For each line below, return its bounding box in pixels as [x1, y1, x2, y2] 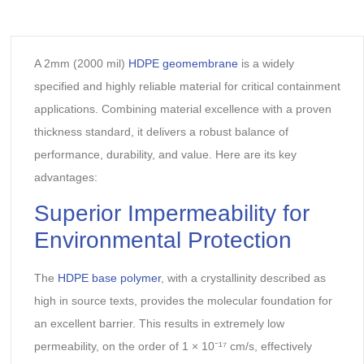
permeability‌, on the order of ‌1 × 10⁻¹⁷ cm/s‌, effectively [33, 340, 312, 353]
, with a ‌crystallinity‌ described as [160, 271, 326, 285]
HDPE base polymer [57, 271, 161, 285]
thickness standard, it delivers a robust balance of [33, 124, 288, 138]
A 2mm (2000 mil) [33, 56, 128, 70]
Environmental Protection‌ [33, 227, 292, 253]
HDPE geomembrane [128, 56, 238, 70]
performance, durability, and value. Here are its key [33, 147, 297, 161]
